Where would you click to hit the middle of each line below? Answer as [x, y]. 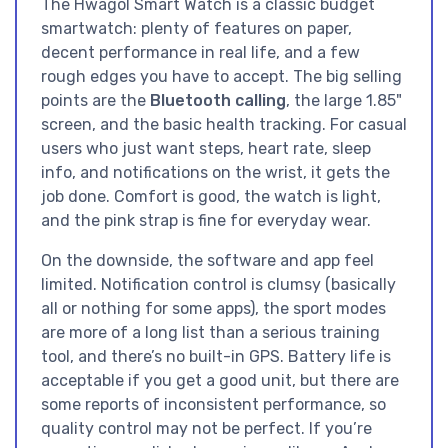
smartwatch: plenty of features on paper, [196, 29]
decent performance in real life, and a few [200, 53]
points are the [95, 101]
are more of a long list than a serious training [210, 333]
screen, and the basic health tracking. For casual [224, 125]
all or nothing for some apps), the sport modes [213, 309]
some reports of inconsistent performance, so [213, 405]
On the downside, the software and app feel [207, 261]
